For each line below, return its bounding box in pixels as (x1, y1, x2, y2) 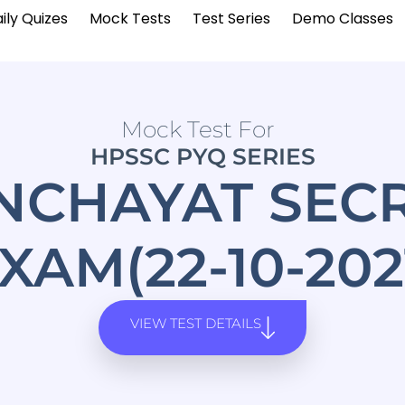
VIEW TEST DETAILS (130, 315, 261, 333)
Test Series (193, 8, 271, 29)
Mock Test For (121, 116, 275, 144)
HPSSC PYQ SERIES (89, 143, 316, 171)
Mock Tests (89, 8, 172, 29)
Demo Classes (292, 8, 394, 29)
